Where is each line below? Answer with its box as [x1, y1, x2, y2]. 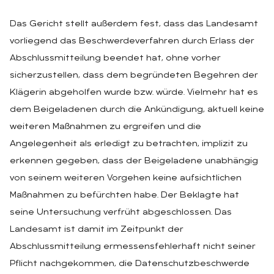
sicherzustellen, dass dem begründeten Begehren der [10, 70, 258, 80]
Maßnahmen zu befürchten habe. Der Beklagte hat [10, 190, 239, 200]
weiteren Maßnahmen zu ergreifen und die [10, 122, 201, 131]
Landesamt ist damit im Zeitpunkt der [10, 224, 183, 234]
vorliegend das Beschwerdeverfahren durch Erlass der [10, 36, 254, 46]
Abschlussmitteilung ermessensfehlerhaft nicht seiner [10, 242, 256, 251]
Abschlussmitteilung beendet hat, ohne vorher [10, 53, 221, 63]
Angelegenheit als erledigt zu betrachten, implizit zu [10, 139, 248, 149]
